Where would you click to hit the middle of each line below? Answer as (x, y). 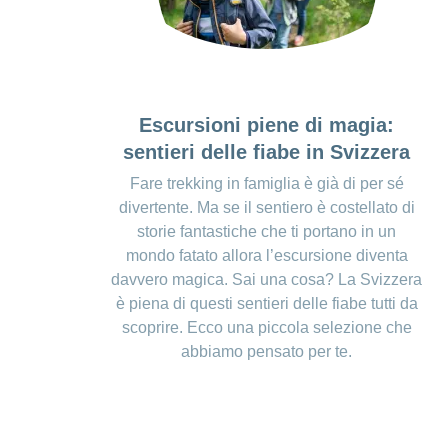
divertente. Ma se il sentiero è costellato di (266, 208)
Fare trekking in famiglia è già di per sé (266, 184)
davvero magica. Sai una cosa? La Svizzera (267, 280)
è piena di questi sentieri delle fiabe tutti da (266, 304)
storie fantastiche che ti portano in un (267, 232)
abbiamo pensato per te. (267, 352)
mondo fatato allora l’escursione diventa (266, 256)
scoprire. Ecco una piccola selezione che (266, 328)
